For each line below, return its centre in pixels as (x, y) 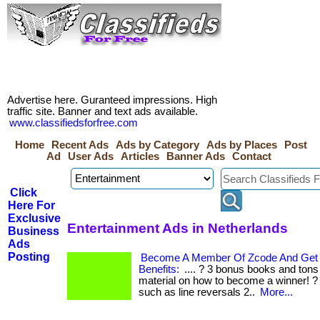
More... (276, 292)
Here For (31, 205)
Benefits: (159, 269)
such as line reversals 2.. (198, 292)
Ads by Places (242, 145)
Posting (29, 257)
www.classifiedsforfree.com (74, 123)
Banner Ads (196, 156)
